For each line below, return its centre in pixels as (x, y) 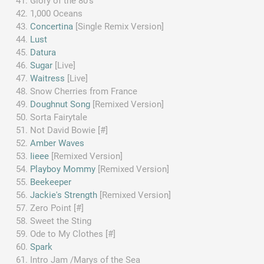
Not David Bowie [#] (69, 130)
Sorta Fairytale (59, 117)
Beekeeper (51, 182)
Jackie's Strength (64, 195)
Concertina (52, 26)
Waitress (48, 78)
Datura (43, 52)
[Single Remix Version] (119, 26)
